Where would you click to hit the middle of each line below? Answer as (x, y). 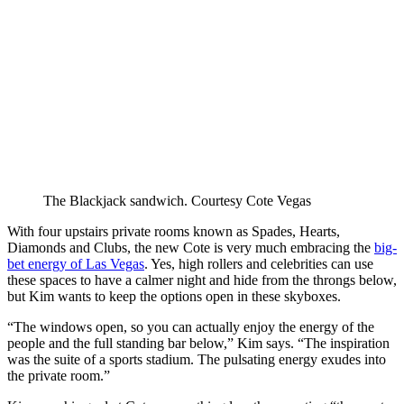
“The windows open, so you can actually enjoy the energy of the (191, 326)
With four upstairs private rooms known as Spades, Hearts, (174, 231)
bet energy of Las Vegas (76, 263)
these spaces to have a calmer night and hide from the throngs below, (202, 280)
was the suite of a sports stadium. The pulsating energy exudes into (197, 359)
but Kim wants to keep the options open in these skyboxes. (174, 296)
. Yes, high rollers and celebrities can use (259, 263)
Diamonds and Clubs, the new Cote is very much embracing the (191, 247)
